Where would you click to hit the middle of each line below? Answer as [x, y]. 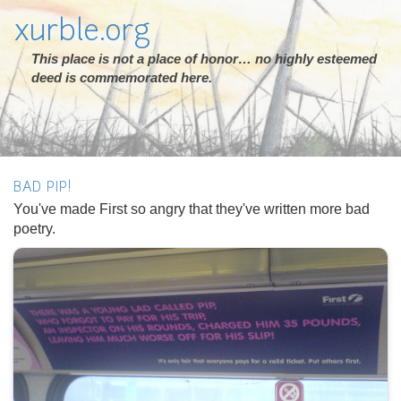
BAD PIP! [43, 188]
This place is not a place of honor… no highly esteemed [204, 59]
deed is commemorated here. [122, 77]
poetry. [34, 229]
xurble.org [82, 33]
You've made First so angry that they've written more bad [192, 209]
